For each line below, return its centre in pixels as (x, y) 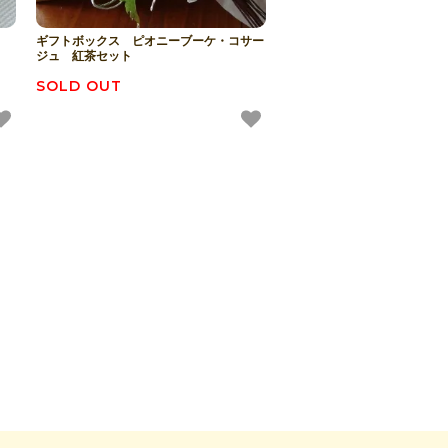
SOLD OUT (79, 86)
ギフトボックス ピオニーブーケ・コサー (150, 41)
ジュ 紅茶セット (84, 56)
